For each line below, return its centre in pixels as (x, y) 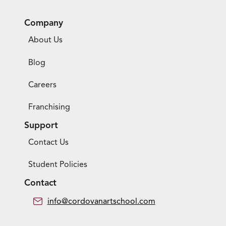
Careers (42, 84)
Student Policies (58, 165)
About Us (45, 40)
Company (44, 22)
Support (41, 125)
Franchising (49, 107)
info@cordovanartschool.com (101, 201)
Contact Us (48, 143)
